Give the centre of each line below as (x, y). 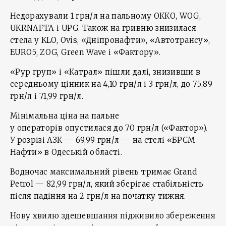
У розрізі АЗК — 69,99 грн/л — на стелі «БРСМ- (105, 140)
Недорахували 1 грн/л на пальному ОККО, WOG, (106, 16)
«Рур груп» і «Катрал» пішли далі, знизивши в (105, 72)
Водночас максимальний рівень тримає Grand (104, 172)
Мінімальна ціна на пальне (65, 116)
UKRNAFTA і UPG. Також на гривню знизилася (103, 28)
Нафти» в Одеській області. (66, 152)
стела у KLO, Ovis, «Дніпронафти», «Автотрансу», (110, 40)
